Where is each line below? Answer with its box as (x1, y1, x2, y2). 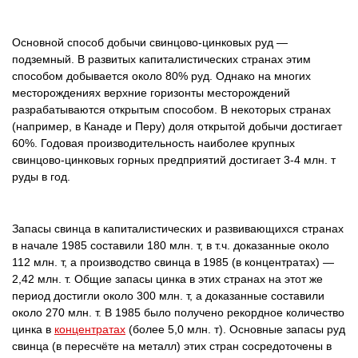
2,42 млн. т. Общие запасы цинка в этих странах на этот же (12, 272, 323, 285)
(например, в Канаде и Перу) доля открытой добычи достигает (12, 120, 342, 133)
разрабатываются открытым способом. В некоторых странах (12, 103, 331, 116)
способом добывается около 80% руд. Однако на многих (12, 70, 311, 82)
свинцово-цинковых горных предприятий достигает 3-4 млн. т (12, 153, 336, 166)
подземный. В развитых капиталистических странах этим (12, 53, 311, 66)
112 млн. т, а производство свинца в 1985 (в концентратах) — (12, 256, 334, 268)
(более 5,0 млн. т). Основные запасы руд (125, 323, 345, 336)
